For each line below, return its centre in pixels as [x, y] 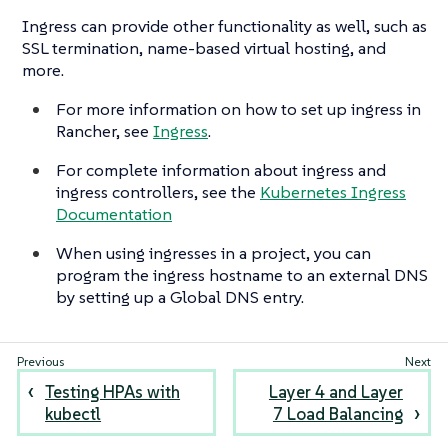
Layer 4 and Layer [335, 391]
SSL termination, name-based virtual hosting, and [204, 48]
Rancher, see [104, 131]
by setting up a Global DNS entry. [180, 297]
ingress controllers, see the [158, 192]
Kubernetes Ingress [333, 192]
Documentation [114, 214]
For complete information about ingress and [221, 170]
